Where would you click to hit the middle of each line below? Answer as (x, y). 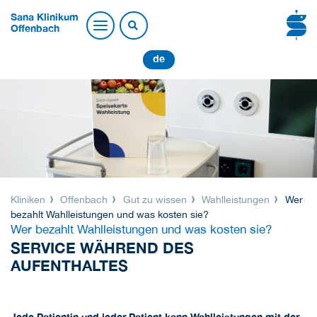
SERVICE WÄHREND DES (102, 248)
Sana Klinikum (45, 17)
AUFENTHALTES (69, 266)
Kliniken (29, 199)
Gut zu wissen (155, 199)
